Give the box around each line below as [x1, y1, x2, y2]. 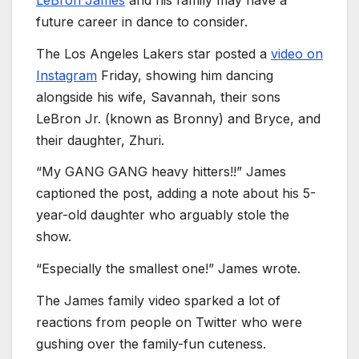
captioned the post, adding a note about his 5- [36, 185, 316, 202]
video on [271, 45, 323, 62]
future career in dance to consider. [36, 13, 248, 30]
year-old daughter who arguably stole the [36, 207, 289, 224]
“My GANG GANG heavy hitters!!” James [36, 163, 286, 180]
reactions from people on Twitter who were [36, 313, 302, 330]
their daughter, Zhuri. [36, 131, 164, 148]
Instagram [36, 67, 97, 83]
